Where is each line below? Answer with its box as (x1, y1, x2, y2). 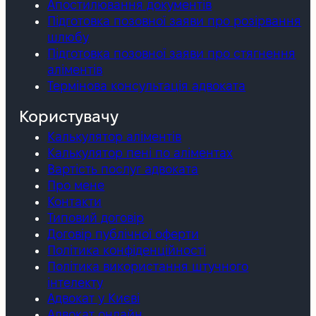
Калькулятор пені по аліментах (47, 146, 233, 160)
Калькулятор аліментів (47, 130, 182, 144)
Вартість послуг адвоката (47, 162, 199, 176)
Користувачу (19, 107, 119, 125)
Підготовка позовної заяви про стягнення (47, 46, 296, 60)
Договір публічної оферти (47, 227, 200, 241)
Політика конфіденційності (47, 243, 207, 257)
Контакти (47, 195, 102, 209)
